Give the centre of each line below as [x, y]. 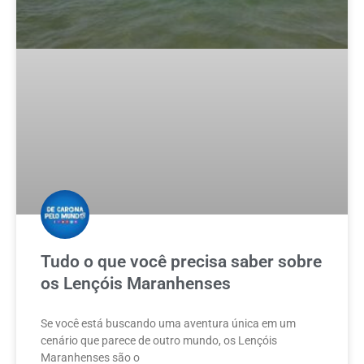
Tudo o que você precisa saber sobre [181, 262]
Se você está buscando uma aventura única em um [168, 324]
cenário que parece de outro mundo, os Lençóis [159, 341]
